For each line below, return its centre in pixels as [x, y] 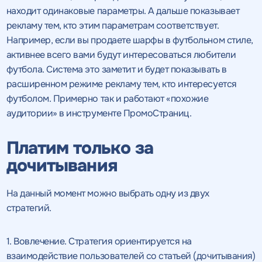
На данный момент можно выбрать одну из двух [108, 194]
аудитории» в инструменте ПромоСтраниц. [99, 113]
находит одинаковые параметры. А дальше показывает [123, 11]
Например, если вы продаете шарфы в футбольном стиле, [130, 40]
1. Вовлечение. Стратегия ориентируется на [99, 242]
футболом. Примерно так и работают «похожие [107, 99]
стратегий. [29, 208]
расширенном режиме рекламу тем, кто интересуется [121, 84]
